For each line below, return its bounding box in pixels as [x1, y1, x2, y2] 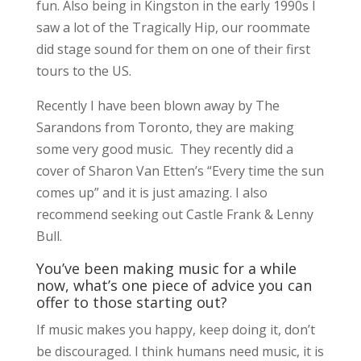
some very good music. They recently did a [35, 139, 293, 158]
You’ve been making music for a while [35, 258, 297, 278]
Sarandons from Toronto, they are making [35, 118, 294, 136]
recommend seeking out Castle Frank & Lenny [35, 205, 313, 223]
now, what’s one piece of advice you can [35, 275, 312, 295]
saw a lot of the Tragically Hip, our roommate [35, 18, 310, 36]
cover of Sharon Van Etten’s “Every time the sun [35, 161, 324, 180]
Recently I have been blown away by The [35, 96, 280, 114]
